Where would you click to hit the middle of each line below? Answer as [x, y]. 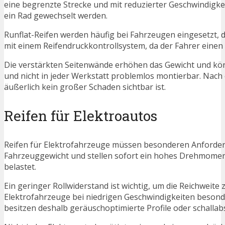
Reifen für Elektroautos [81, 116]
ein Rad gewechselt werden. [56, 16]
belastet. [20, 167]
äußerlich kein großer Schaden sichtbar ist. [85, 87]
